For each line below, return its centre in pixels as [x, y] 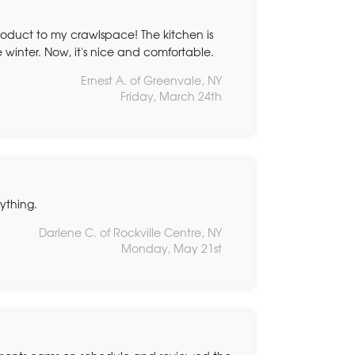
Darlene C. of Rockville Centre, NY [130, 232]
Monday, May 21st [172, 248]
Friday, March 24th [171, 95]
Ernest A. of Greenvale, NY [151, 80]
